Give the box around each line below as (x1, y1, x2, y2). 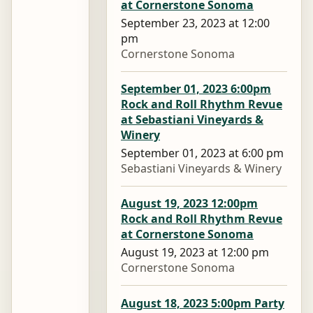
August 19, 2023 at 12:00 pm (121, 245, 269, 261)
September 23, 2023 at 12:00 (121, 15, 270, 31)
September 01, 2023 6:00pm (121, 81, 271, 97)
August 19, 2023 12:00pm (121, 196, 258, 212)
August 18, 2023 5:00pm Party (121, 295, 284, 311)
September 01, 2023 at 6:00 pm (121, 145, 284, 161)
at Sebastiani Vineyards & (121, 112, 263, 128)
